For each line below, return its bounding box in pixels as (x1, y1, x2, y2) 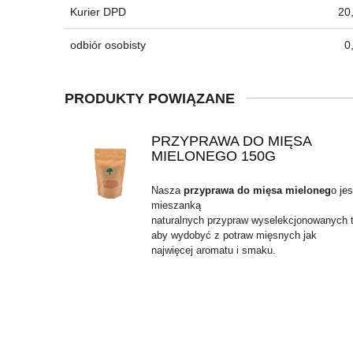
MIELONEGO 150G (150, 147, 276, 164)
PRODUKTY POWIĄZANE (65, 91, 235, 107)
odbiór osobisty (70, 39, 146, 52)
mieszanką (150, 199, 201, 211)
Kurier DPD (70, 5, 126, 18)
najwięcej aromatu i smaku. (150, 243, 276, 256)
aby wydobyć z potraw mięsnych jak (150, 229, 317, 241)
